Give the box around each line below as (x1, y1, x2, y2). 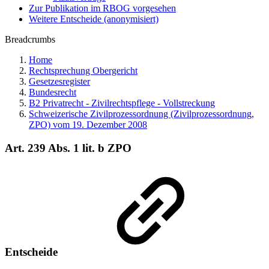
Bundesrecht (29, 87, 76, 97)
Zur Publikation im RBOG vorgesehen (29, 3, 176, 13)
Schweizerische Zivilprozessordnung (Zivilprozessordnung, (29, 109, 254, 119)
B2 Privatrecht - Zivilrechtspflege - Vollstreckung (29, 98, 215, 108)
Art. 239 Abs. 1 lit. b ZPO (5, 141, 131, 154)
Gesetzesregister (29, 76, 90, 86)
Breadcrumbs (5, 34, 55, 44)
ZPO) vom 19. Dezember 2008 (29, 119, 147, 130)
